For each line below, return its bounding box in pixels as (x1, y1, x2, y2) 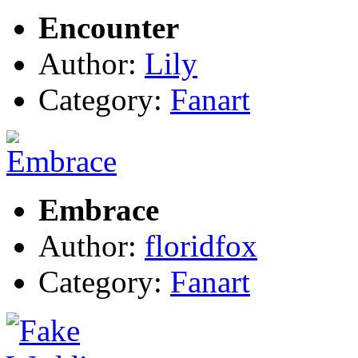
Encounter (38, 10, 179, 46)
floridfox (145, 229, 257, 264)
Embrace (38, 193, 159, 228)
